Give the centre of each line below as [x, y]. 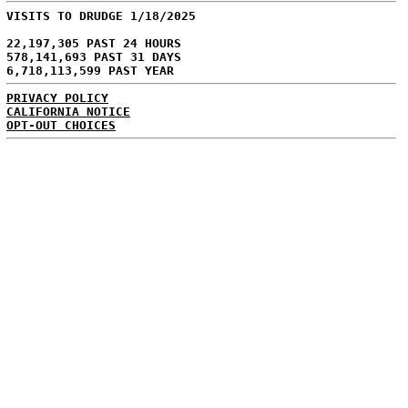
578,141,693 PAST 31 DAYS [94, 56]
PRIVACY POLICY [57, 97]
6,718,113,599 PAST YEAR [90, 70]
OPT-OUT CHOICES [61, 125]
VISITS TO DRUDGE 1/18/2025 [101, 15]
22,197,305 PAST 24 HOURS [94, 43]
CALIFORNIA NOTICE [68, 111]
